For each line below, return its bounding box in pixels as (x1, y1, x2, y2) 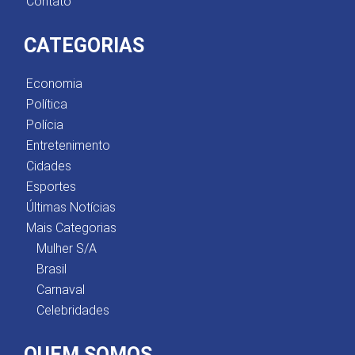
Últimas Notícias (26, 199, 116, 215)
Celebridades (36, 302, 109, 318)
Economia (26, 75, 82, 91)
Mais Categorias (26, 219, 116, 235)
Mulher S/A (36, 240, 97, 256)
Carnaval (36, 281, 85, 297)
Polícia (26, 116, 63, 132)
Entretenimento (26, 137, 110, 153)
